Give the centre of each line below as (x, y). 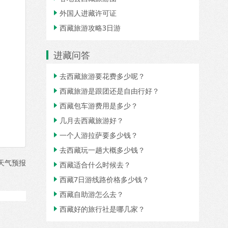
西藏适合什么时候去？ (95, 165)
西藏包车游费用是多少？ (99, 106)
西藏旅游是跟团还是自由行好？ (109, 91)
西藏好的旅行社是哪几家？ (102, 209)
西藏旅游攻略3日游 (90, 28)
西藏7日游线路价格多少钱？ (104, 179)
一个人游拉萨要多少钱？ (99, 135)
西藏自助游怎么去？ (92, 194)
